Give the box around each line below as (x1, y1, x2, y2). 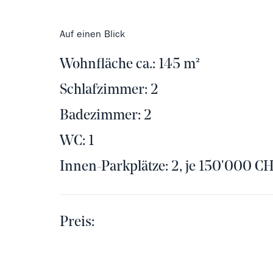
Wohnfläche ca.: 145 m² (59, 57, 200, 73)
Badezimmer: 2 (59, 108, 152, 124)
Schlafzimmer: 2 (59, 83, 158, 98)
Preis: (59, 215, 97, 230)
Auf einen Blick (59, 28, 125, 40)
